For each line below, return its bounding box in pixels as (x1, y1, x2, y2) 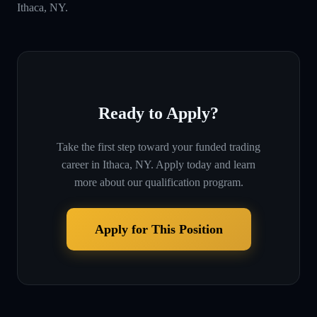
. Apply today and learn (151, 158, 255, 171)
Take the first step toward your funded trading (57, 140, 260, 153)
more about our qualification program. (74, 175, 243, 188)
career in (62, 158, 100, 171)
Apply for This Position (94, 221, 223, 236)
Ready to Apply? (98, 103, 219, 122)
